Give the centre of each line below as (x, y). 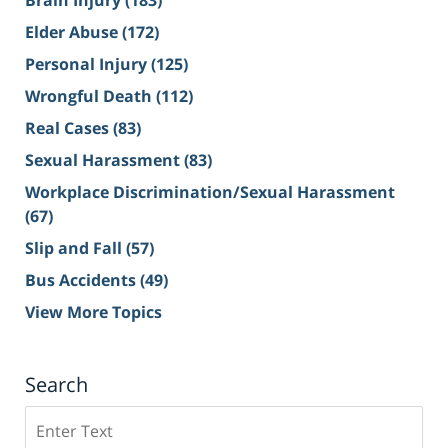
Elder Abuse (73, 32)
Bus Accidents (82, 280)
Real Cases (69, 128)
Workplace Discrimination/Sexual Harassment (210, 192)
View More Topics (93, 312)
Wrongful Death (90, 96)
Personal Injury (88, 64)
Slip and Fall (75, 248)
